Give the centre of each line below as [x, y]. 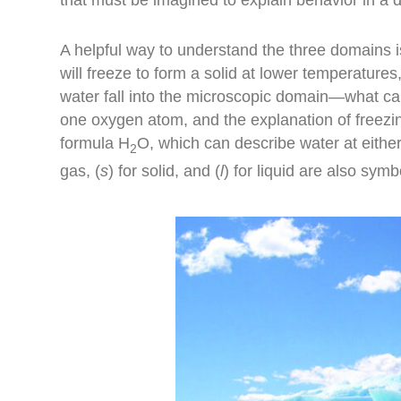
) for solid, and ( [165, 171]
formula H [95, 143]
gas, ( [81, 171]
